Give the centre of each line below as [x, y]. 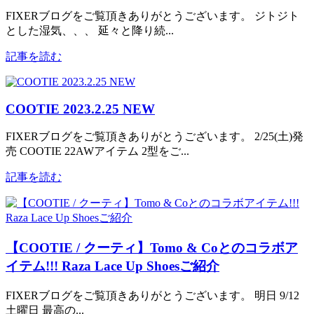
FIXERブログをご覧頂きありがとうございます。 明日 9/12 [152, 295]
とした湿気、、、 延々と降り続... [90, 30]
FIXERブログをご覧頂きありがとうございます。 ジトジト [152, 15]
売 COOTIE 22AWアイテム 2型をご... [97, 151]
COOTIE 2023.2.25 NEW [80, 109]
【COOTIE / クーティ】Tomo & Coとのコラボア [152, 248]
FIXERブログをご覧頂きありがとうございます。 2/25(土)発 [155, 137]
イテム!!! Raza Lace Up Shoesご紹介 [112, 266]
